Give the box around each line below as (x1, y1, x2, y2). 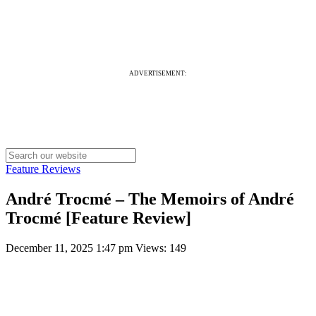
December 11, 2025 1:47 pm (6, 241, 135, 254)
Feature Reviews (6, 163, 80, 175)
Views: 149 (135, 241, 186, 254)
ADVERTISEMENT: (129, 70, 187, 77)
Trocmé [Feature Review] (6, 208, 191, 227)
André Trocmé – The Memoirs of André (6, 189, 294, 208)
